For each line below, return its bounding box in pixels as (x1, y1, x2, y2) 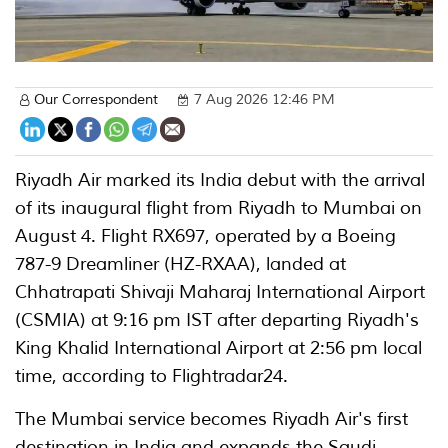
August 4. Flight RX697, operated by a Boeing (15, 225, 396, 247)
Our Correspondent (34, 91, 158, 108)
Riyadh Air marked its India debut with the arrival (15, 169, 425, 191)
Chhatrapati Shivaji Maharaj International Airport (15, 281, 425, 303)
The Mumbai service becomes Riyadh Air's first (15, 408, 408, 430)
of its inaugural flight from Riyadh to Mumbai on (15, 197, 422, 219)
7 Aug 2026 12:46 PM (194, 91, 335, 108)
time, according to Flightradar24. (15, 365, 288, 387)
